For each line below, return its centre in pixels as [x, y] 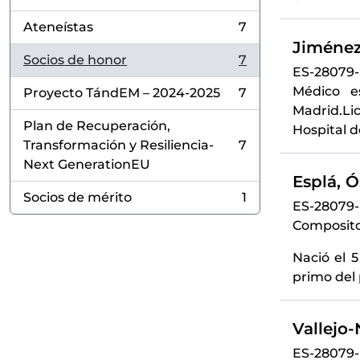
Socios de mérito [78, 197]
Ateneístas [58, 27]
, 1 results [52, 206]
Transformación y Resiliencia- [119, 145]
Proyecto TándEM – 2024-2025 [122, 93]
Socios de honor [75, 60]
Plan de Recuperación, [97, 126]
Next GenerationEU [87, 164]
